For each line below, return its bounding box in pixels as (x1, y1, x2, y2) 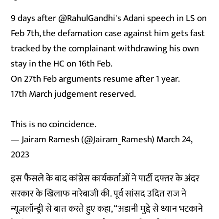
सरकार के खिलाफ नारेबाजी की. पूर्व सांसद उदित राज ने (11, 186, 187, 201)
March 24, (156, 132, 193, 147)
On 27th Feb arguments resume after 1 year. (11, 71, 180, 87)
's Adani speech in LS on (115, 11, 207, 26)
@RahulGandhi (58, 11, 116, 26)
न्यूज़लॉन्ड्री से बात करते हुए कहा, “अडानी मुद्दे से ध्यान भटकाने (11, 201, 203, 217)
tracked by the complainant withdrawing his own (11, 41, 199, 56)
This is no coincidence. (11, 117, 97, 132)
